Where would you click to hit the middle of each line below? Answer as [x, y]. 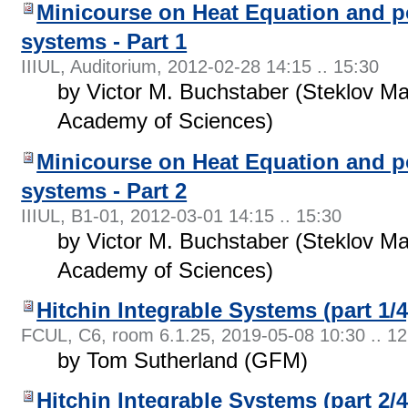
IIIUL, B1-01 [71, 215]
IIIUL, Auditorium [89, 67]
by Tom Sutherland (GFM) [183, 360]
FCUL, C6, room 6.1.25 [116, 335]
